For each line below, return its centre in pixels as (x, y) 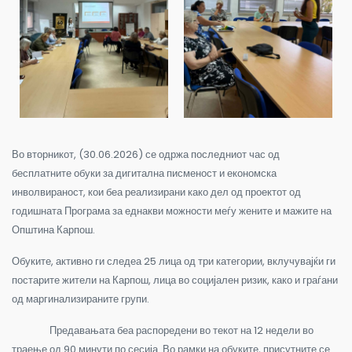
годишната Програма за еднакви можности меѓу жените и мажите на (172, 211)
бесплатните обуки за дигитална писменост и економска (144, 173)
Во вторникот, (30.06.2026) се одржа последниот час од (146, 154)
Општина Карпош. (53, 229)
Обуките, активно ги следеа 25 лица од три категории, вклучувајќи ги (174, 261)
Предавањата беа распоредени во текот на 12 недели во (163, 330)
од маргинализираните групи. (81, 299)
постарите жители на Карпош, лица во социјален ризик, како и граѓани (175, 280)
